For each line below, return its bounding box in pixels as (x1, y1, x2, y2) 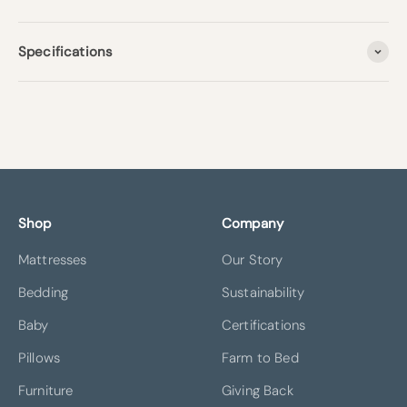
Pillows (18, 348, 61, 367)
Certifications (222, 315, 306, 334)
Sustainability (222, 283, 305, 302)
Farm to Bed (222, 348, 299, 367)
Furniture (18, 381, 74, 400)
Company (222, 213, 284, 233)
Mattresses (18, 250, 87, 269)
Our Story (222, 250, 283, 269)
